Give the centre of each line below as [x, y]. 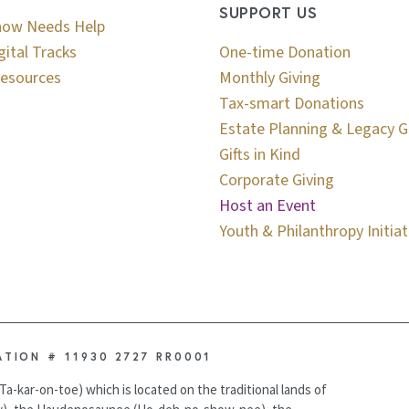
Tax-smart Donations [292, 103]
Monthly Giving [270, 78]
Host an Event [268, 205]
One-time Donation [285, 52]
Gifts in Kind [260, 154]
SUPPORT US [268, 12]
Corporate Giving [277, 180]
